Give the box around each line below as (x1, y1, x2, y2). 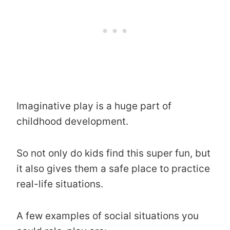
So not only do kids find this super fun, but (16, 147, 210, 159)
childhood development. (16, 115, 128, 127)
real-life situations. (16, 178, 103, 190)
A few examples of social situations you (16, 209, 199, 222)
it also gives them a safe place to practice (16, 162, 210, 175)
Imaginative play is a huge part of (16, 100, 171, 112)
